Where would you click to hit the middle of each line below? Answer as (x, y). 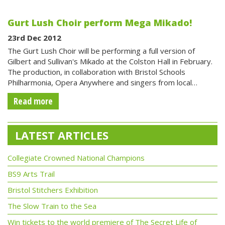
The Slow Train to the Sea (52, 206)
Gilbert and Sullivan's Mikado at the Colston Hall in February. (110, 61)
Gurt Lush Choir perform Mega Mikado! (100, 23)
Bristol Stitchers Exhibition (53, 190)
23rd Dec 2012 (34, 38)
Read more (33, 101)
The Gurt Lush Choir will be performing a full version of (101, 51)
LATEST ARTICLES (62, 135)
